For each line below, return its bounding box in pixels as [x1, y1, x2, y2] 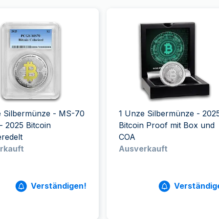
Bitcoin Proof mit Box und [118, 120, 215, 130]
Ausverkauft [118, 144, 168, 153]
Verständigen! [30, 181, 87, 191]
